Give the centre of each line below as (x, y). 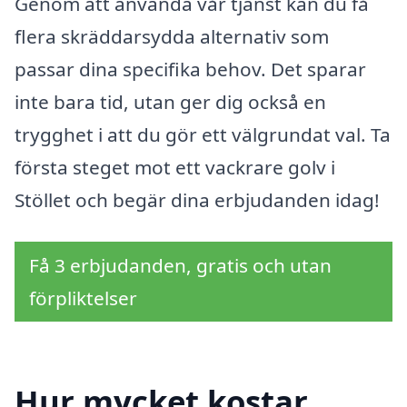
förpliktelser (83, 298)
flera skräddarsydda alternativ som (172, 37)
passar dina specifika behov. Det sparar (190, 69)
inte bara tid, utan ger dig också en (170, 102)
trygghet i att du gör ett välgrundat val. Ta (203, 135)
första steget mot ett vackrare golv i (175, 168)
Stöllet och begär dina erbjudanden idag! (197, 200)
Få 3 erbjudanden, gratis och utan (180, 265)
